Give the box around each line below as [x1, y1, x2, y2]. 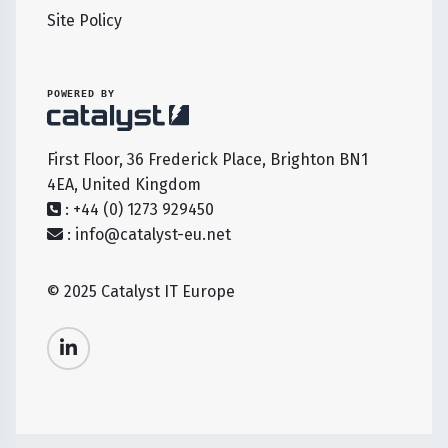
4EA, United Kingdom [47, 175, 201, 195]
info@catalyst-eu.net [75, 225, 231, 245]
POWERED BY [47, 87, 115, 100]
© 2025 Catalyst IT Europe [47, 282, 235, 302]
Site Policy [47, 11, 122, 31]
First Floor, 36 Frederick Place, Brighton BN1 [47, 150, 368, 170]
